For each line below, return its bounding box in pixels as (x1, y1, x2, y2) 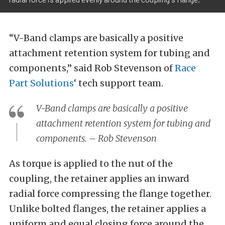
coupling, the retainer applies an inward (9, 173, 189, 184)
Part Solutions (9, 77, 74, 89)
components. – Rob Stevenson (36, 133, 157, 144)
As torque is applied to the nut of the (9, 158, 173, 169)
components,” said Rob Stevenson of (9, 62, 175, 74)
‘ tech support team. (74, 77, 163, 89)
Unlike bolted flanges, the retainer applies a (9, 203, 206, 214)
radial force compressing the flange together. (9, 188, 211, 199)
